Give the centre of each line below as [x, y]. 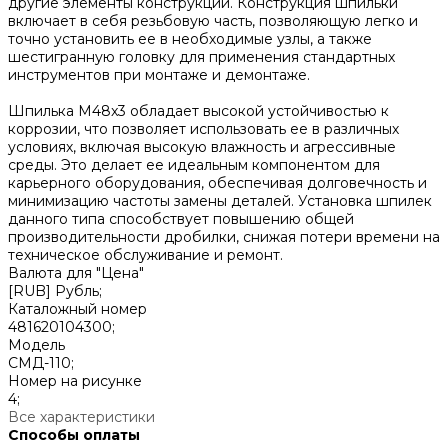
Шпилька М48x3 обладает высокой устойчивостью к [198, 111]
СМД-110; [41, 363]
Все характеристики [81, 417]
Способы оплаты [74, 435]
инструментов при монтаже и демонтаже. [159, 75]
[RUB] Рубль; [55, 291]
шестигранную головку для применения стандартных [201, 57]
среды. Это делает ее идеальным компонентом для [194, 165]
